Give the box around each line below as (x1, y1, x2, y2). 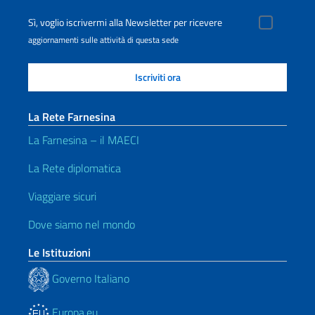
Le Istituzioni (28, 244, 91, 261)
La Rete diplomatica (28, 160, 121, 176)
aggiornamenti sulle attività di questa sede (28, 33, 179, 46)
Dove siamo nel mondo (28, 216, 135, 233)
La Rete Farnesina (28, 108, 115, 125)
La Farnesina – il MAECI (28, 131, 139, 148)
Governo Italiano (49, 269, 129, 287)
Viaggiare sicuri (28, 188, 96, 205)
